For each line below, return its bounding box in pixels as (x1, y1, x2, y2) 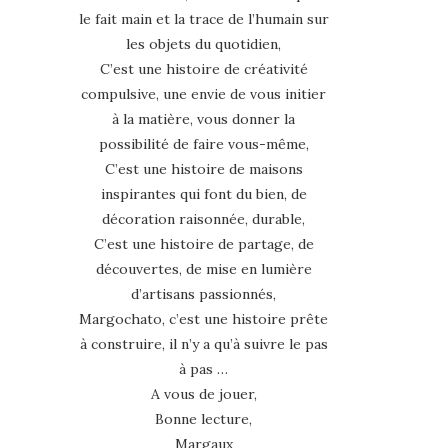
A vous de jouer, (150, 384, 257, 403)
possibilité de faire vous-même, (98, 134, 309, 153)
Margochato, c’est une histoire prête (79, 309, 328, 328)
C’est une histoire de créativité (99, 59, 308, 78)
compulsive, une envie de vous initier (81, 84, 326, 103)
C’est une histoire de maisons (104, 159, 303, 178)
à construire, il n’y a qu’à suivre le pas (79, 334, 328, 353)
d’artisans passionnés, (131, 284, 276, 303)
